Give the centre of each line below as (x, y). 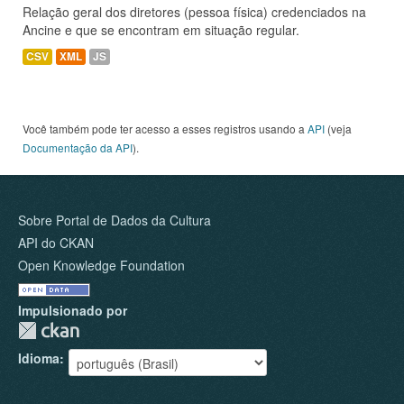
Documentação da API (78, 147)
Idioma (39, 358)
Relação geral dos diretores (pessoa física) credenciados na (194, 12)
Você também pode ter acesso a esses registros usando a (165, 129)
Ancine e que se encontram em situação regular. (161, 30)
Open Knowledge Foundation (101, 265)
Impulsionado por (73, 310)
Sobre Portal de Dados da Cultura (115, 220)
